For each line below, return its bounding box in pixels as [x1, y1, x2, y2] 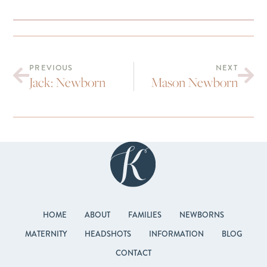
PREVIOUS [29, 62, 73, 74]
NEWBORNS [179, 209, 224, 221]
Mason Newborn [150, 73, 238, 92]
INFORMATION [149, 228, 204, 240]
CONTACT [116, 247, 151, 259]
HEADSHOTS [85, 228, 131, 240]
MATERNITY [25, 228, 67, 240]
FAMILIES [128, 209, 162, 221]
